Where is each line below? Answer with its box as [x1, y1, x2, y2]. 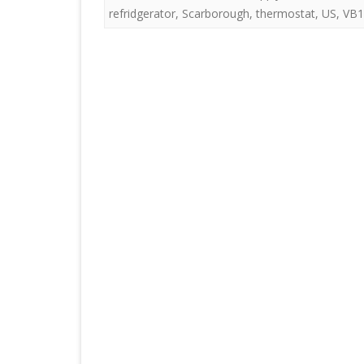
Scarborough [182, 6, 249, 21]
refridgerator [109, 6, 175, 21]
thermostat [256, 6, 315, 21]
